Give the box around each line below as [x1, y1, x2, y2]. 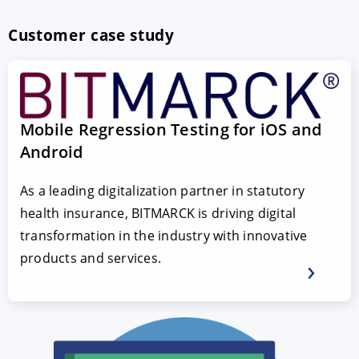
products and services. [20, 248, 162, 267]
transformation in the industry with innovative [20, 226, 308, 244]
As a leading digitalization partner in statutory [20, 181, 305, 200]
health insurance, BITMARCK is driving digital [20, 204, 296, 222]
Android [20, 140, 83, 163]
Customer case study [8, 24, 175, 46]
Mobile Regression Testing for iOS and [20, 118, 322, 140]
